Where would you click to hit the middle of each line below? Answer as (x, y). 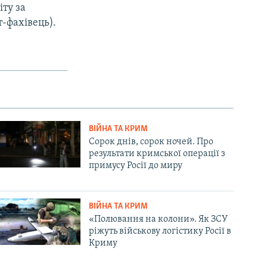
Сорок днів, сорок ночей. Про (151, 142)
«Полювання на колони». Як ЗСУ (159, 220)
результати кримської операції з (157, 154)
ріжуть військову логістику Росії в (160, 232)
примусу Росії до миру (136, 166)
